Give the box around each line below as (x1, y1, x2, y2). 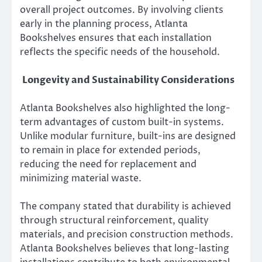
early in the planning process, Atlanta (20, 17, 188, 30)
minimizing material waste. (20, 171, 142, 185)
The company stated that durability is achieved (20, 199, 231, 213)
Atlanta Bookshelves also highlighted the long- (20, 101, 230, 115)
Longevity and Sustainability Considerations (22, 73, 235, 87)
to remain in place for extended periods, (20, 143, 201, 157)
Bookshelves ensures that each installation (20, 31, 212, 44)
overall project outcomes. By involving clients (20, 3, 223, 16)
